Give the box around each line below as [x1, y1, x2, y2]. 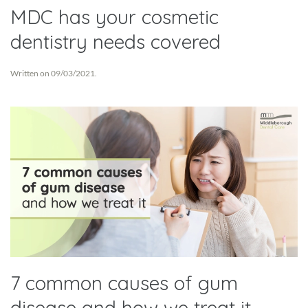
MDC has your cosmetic [10, 4, 219, 29]
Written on [10, 67, 51, 78]
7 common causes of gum [10, 270, 238, 295]
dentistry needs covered [10, 29, 221, 54]
